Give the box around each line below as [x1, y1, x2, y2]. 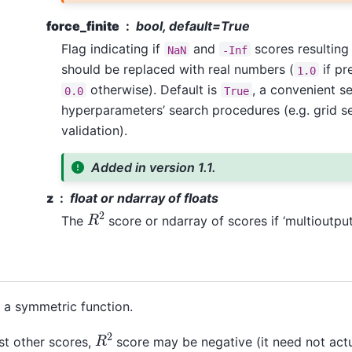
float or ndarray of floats [69, 189, 218, 206]
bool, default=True [135, 18, 250, 35]
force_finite [46, 18, 119, 35]
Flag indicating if [60, 41, 164, 57]
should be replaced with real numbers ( [60, 61, 294, 78]
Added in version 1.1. [91, 159, 217, 175]
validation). [60, 123, 127, 139]
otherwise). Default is [86, 82, 221, 98]
